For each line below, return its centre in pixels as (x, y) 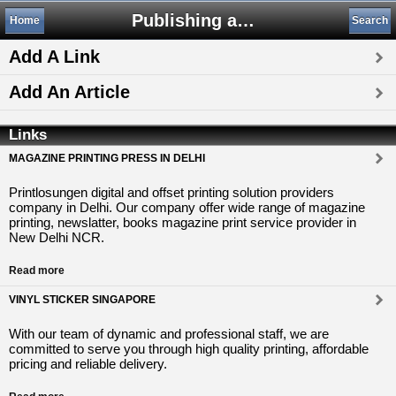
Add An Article (69, 92)
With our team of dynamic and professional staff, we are (169, 334)
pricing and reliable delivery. (88, 364)
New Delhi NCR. (57, 237)
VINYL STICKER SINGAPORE (82, 300)
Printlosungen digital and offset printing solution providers (171, 192)
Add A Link (54, 57)
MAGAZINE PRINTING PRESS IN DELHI (107, 158)
